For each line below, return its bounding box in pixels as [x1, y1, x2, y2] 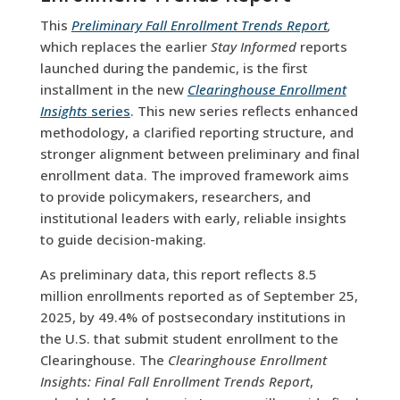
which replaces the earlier [39, 37, 211, 55]
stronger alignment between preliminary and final [39, 144, 360, 162]
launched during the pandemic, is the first [39, 58, 308, 77]
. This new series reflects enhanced [129, 101, 358, 120]
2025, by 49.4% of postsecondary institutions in [39, 307, 346, 326]
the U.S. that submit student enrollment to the [39, 329, 338, 347]
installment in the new [39, 79, 187, 98]
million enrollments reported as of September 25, [39, 286, 358, 304]
